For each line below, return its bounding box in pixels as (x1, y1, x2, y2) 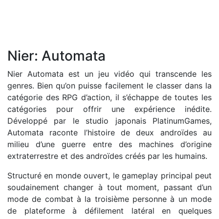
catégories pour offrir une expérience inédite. (7, 104, 212, 114)
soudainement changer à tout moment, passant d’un (7, 182, 212, 192)
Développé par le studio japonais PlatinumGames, (7, 116, 212, 126)
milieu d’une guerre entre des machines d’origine (7, 139, 212, 149)
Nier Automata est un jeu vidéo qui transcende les (7, 69, 212, 79)
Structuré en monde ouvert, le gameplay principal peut (7, 171, 212, 180)
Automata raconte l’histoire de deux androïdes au (7, 128, 212, 137)
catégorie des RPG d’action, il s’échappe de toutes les (7, 92, 212, 102)
